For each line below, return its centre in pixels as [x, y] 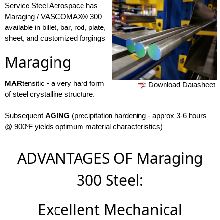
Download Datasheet [181, 84]
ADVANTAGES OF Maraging [110, 158]
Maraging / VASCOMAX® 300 [53, 16]
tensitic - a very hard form [63, 83]
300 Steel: [110, 180]
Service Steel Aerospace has [51, 6]
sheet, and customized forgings [55, 38]
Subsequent [25, 116]
